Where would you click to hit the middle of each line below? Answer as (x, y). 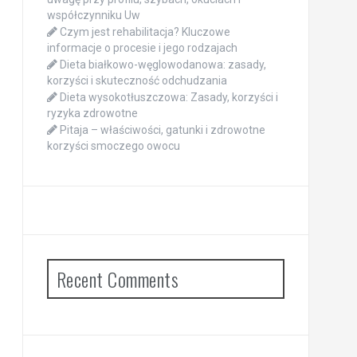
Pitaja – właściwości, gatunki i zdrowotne (162, 130)
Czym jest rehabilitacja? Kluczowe (145, 32)
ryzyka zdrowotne (92, 114)
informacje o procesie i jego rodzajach (142, 48)
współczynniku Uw (93, 16)
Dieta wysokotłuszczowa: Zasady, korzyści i (169, 98)
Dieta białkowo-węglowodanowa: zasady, (163, 65)
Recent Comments (117, 279)
